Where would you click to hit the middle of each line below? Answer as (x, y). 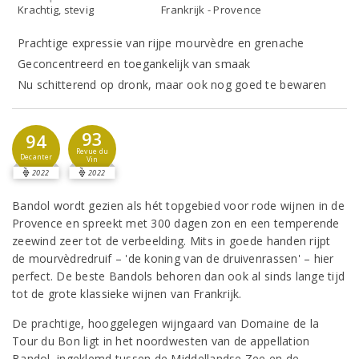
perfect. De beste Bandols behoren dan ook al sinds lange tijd (179, 276)
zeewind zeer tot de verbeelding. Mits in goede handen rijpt (171, 241)
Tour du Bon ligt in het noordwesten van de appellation (161, 341)
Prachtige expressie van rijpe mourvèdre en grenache (161, 43)
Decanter (36, 157)
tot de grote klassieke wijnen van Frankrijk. (127, 294)
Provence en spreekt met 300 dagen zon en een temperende (176, 223)
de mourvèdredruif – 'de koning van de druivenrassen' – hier (173, 258)
